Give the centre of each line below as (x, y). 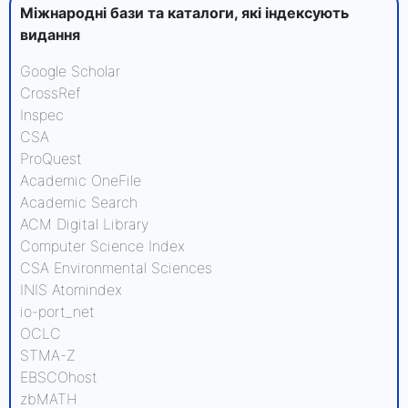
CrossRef (50, 93)
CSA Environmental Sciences (116, 268)
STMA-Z (48, 355)
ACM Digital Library (84, 224)
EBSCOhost (59, 377)
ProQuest (51, 158)
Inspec (42, 115)
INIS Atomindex (71, 290)
